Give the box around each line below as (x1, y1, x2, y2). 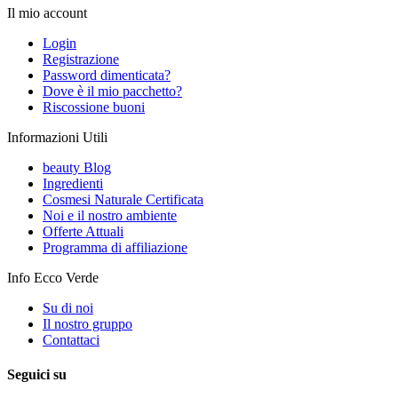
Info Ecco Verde (7, 269, 99, 285)
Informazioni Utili (7, 129, 107, 145)
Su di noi (43, 299, 93, 315)
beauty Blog (43, 159, 111, 175)
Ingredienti (43, 175, 103, 191)
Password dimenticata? (43, 67, 171, 83)
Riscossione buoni (43, 99, 145, 115)
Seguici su (7, 366, 67, 382)
